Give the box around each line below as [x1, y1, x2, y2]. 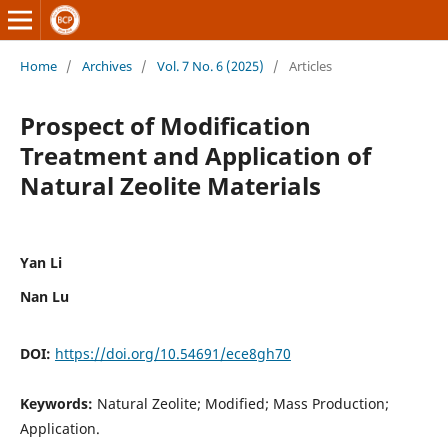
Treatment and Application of [19, 138, 371, 172]
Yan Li [19, 252, 62, 272]
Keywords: [19, 393, 97, 413]
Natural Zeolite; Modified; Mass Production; [96, 393, 389, 413]
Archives [81, 56, 132, 75]
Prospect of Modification [19, 108, 311, 142]
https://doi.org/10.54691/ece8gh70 [54, 343, 291, 363]
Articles [288, 56, 332, 75]
